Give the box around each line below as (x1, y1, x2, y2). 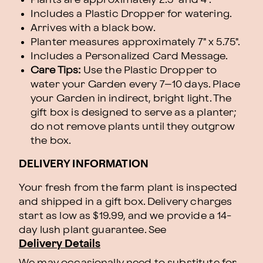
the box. (31, 136, 72, 146)
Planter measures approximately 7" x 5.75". (31, 37, 241, 47)
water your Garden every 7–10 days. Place (31, 79, 240, 89)
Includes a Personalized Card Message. (31, 51, 228, 61)
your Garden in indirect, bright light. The (31, 93, 232, 103)
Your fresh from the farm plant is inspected (19, 183, 238, 193)
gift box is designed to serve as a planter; (31, 107, 237, 117)
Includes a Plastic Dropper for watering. (31, 9, 232, 19)
